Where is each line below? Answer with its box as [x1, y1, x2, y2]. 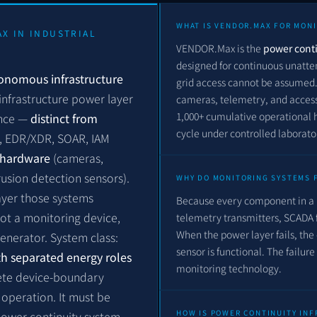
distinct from [30, 110, 98, 127]
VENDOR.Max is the [176, 41, 263, 56]
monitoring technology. [176, 261, 282, 276]
